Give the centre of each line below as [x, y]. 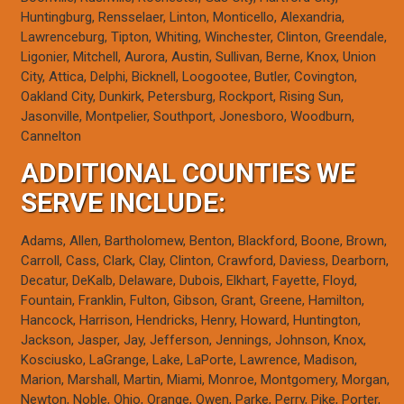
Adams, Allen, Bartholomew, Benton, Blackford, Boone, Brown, [204, 240]
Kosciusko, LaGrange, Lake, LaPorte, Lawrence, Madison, [189, 359]
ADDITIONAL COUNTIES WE [188, 172]
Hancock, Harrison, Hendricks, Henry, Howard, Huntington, [191, 320]
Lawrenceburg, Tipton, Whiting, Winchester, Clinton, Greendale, [204, 37]
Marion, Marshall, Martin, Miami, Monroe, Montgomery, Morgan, [206, 379]
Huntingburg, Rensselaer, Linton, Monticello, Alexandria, [183, 18]
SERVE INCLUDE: [124, 202]
